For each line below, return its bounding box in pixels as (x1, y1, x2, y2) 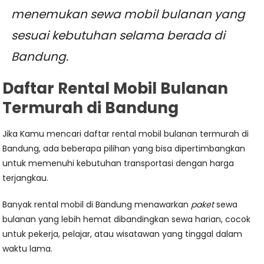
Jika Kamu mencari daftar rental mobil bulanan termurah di (2, 128, 249, 140)
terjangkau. (2, 172, 49, 184)
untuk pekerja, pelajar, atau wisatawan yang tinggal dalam (2, 228, 243, 240)
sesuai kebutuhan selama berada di (11, 27, 226, 44)
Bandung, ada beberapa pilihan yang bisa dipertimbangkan (2, 143, 246, 155)
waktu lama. (2, 243, 53, 255)
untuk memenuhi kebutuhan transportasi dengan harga (2, 157, 235, 170)
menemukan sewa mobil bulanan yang (11, 6, 246, 23)
